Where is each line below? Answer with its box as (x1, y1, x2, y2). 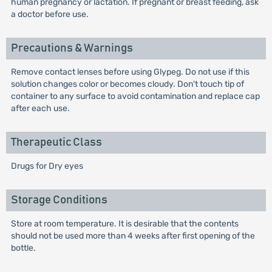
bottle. (10, 243, 36, 253)
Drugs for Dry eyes (10, 161, 83, 171)
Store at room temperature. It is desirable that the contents (10, 219, 239, 229)
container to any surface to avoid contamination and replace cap (10, 91, 260, 101)
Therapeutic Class (10, 137, 102, 148)
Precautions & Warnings (10, 42, 133, 54)
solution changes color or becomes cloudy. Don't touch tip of (10, 79, 244, 89)
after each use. (10, 103, 70, 114)
